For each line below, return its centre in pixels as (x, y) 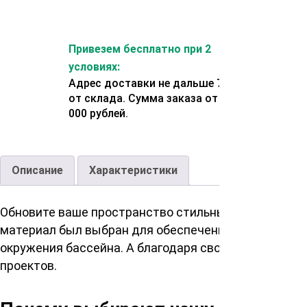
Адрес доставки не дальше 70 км (157, 84)
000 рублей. (98, 114)
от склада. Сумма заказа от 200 (154, 99)
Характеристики (133, 171)
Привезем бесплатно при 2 (140, 49)
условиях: (94, 67)
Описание (37, 171)
